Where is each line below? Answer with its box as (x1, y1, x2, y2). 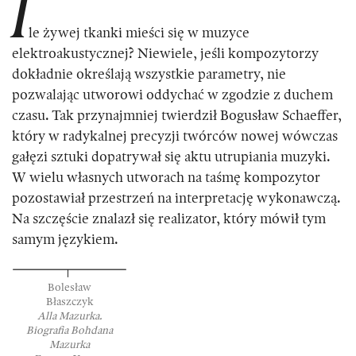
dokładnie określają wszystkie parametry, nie (12, 68, 286, 83)
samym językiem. (12, 233, 118, 248)
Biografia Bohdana (26, 325, 113, 337)
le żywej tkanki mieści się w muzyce (29, 26, 250, 41)
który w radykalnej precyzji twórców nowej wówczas (12, 130, 338, 145)
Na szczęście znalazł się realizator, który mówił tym (12, 212, 326, 227)
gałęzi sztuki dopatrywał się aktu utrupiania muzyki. (12, 150, 331, 165)
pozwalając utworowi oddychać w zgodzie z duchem (12, 88, 333, 103)
